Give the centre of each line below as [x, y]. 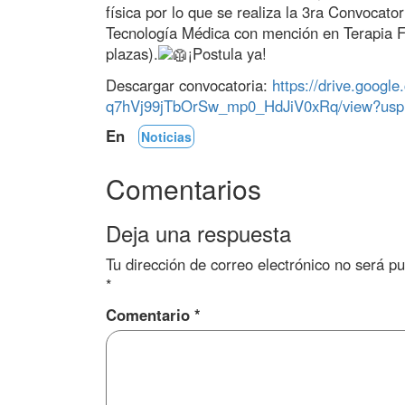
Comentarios [184, 189]
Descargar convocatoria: [189, 85]
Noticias [166, 137]
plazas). [132, 54]
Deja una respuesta [198, 233]
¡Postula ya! [227, 54]
